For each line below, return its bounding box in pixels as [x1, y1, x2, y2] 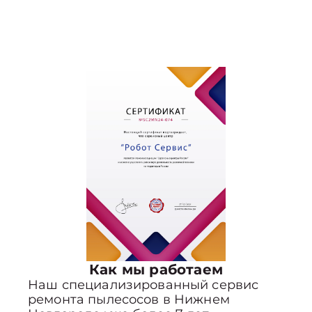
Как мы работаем [89, 261, 223, 279]
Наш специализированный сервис [28, 277, 259, 293]
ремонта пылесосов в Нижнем [28, 292, 230, 308]
